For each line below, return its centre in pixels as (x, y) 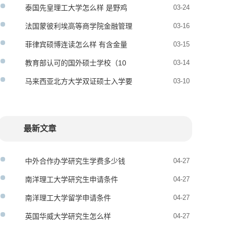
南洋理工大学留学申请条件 (68, 198)
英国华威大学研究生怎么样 (68, 216)
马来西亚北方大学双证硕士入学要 (79, 81)
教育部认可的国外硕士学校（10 (76, 63)
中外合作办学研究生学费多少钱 (75, 161)
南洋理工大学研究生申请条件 (72, 179)
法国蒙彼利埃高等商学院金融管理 (79, 26)
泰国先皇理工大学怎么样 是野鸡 (76, 8)
